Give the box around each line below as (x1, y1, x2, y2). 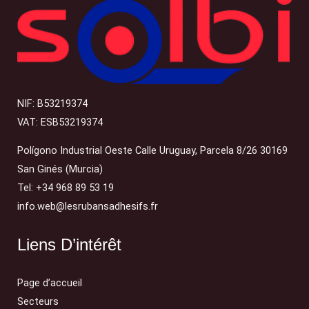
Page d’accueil (17, 276, 82, 289)
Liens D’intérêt (17, 235, 121, 254)
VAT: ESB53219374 (17, 115, 103, 128)
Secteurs (17, 295, 59, 308)
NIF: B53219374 (17, 97, 88, 110)
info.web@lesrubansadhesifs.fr (17, 200, 158, 213)
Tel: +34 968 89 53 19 (17, 181, 114, 195)
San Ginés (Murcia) (17, 163, 103, 176)
